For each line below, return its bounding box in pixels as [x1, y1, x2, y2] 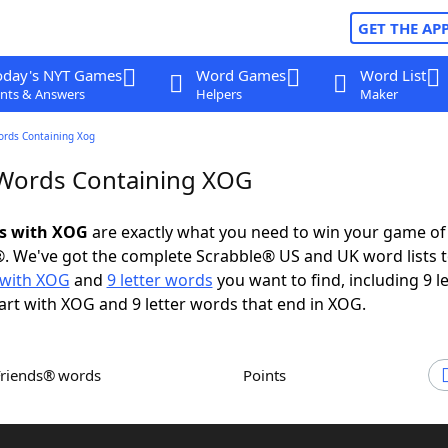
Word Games [195, 65, 286, 85]
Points [252, 365, 286, 385]
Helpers [195, 85, 242, 103]
